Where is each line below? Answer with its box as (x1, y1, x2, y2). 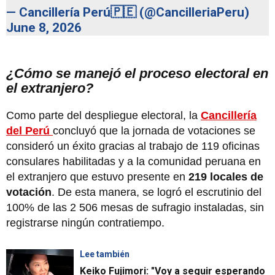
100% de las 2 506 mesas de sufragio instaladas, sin (6, 201, 264, 214)
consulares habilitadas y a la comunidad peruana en (6, 155, 261, 168)
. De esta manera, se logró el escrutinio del (52, 186, 261, 199)
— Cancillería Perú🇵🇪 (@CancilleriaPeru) (6, 5, 249, 20)
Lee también (80, 249, 130, 260)
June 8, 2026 (6, 20, 82, 36)
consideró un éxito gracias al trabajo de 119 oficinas (6, 140, 260, 153)
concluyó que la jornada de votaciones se (53, 125, 255, 137)
